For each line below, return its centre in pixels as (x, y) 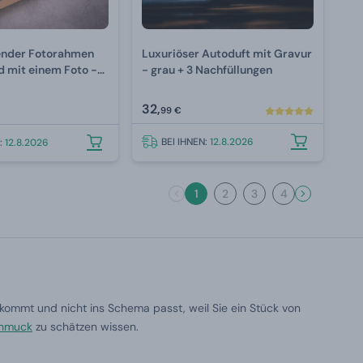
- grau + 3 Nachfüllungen (207, 70)
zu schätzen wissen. (85, 327)
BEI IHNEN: (186, 142)
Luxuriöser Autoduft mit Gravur (227, 54)
